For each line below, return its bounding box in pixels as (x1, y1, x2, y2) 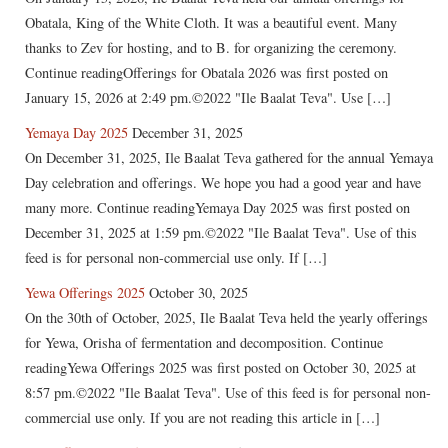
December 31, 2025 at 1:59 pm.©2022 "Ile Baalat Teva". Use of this (25, 222, 417, 242)
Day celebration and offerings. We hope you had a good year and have (25, 172, 421, 192)
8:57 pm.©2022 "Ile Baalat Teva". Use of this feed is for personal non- (25, 382, 431, 402)
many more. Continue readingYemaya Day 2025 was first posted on (25, 197, 410, 217)
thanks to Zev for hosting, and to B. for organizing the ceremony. (25, 37, 397, 57)
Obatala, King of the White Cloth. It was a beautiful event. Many (25, 12, 397, 32)
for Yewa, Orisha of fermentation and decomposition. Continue (25, 332, 383, 352)
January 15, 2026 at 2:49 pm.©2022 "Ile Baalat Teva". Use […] (25, 87, 391, 107)
